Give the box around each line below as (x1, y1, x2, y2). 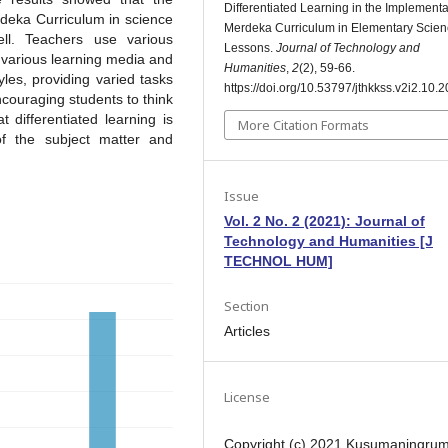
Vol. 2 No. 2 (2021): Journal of (224, 212, 425, 229)
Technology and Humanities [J (224, 232, 433, 249)
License (224, 387, 270, 406)
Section (224, 296, 269, 315)
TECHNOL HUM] (224, 252, 333, 269)
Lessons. (224, 40, 276, 55)
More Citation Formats (238, 115, 369, 134)
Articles (224, 322, 270, 339)
